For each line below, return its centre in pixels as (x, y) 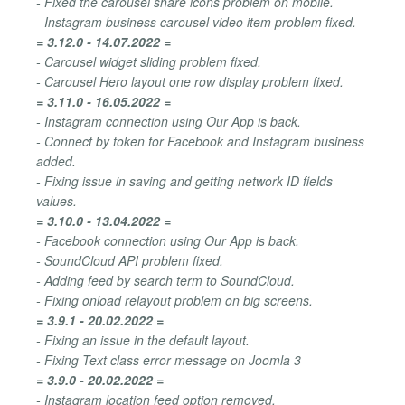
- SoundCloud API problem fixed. (130, 260)
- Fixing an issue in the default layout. (143, 339)
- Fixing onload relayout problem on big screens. (174, 300)
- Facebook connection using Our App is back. (168, 240)
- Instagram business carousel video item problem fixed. (196, 21)
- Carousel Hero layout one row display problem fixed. (190, 81)
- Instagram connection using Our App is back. (169, 121)
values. (57, 200)
